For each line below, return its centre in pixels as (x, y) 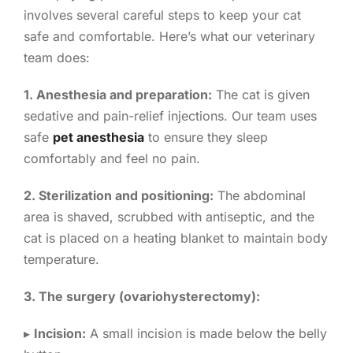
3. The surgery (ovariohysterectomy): (141, 297)
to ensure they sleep (206, 137)
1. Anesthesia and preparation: (117, 95)
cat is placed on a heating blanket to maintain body (175, 238)
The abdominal (259, 196)
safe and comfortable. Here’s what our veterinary (169, 37)
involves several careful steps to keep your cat (162, 15)
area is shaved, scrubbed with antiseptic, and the (169, 217)
